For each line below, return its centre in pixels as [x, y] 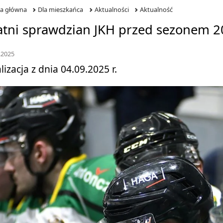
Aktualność [157, 9]
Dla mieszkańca [61, 9]
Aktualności [111, 9]
